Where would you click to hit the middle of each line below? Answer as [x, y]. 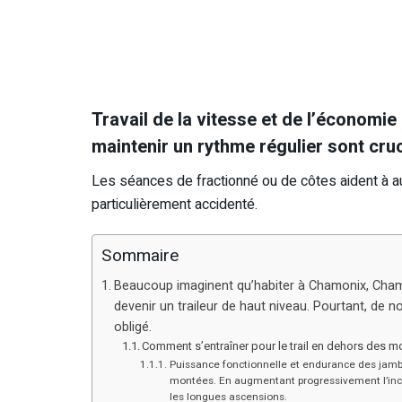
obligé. [134, 328]
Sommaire [140, 256]
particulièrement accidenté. [175, 205]
